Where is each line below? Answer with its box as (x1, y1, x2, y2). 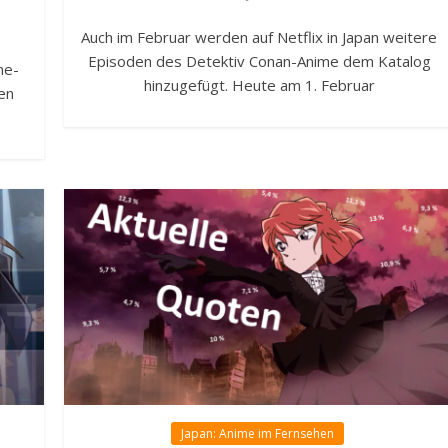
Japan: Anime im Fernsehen (180, 425, 334, 443)
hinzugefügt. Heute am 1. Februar (143, 74, 375, 95)
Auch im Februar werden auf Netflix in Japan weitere (81, 26, 438, 47)
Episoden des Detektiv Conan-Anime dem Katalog (87, 50, 431, 71)
